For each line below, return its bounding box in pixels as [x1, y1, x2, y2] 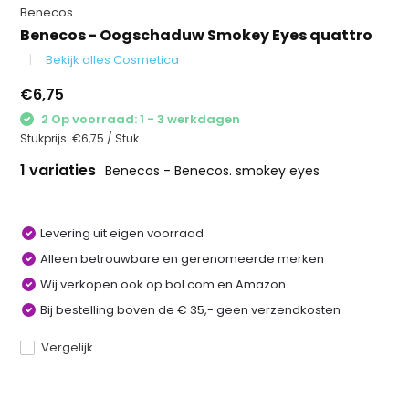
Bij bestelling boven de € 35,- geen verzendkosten [40, 300, 341, 319]
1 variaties [20, 159, 100, 181]
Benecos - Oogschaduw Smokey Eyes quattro [20, 25, 373, 46]
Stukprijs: [20, 130, 73, 146]
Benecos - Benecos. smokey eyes [105, 161, 320, 180]
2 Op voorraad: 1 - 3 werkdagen [38, 110, 241, 128]
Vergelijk [41, 338, 94, 356]
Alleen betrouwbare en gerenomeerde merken [40, 249, 325, 267]
